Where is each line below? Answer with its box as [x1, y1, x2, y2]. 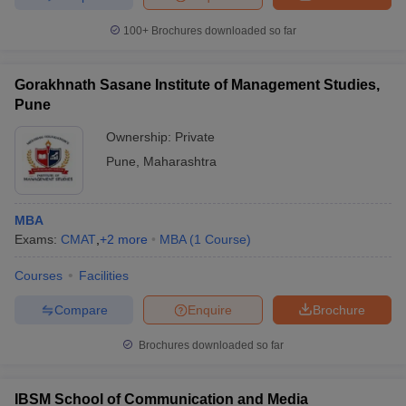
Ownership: [106, 130, 175, 144]
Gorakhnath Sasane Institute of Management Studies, [14, 77, 380, 92]
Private [175, 130, 215, 144]
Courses [14, 268, 63, 283]
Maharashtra [143, 154, 217, 169]
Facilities [79, 268, 129, 283]
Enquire [188, 302, 232, 317]
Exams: [14, 232, 61, 246]
